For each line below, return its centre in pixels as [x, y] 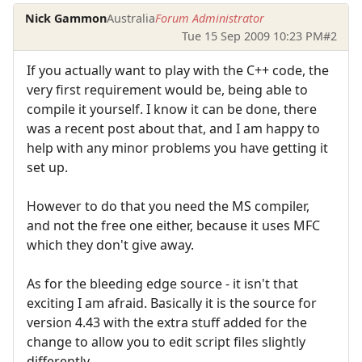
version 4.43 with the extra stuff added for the [167, 322]
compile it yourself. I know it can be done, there [172, 109]
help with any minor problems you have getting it [177, 147]
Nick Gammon [66, 18]
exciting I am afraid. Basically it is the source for [172, 303]
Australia [131, 18]
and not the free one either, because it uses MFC [173, 225]
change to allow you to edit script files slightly [166, 341]
